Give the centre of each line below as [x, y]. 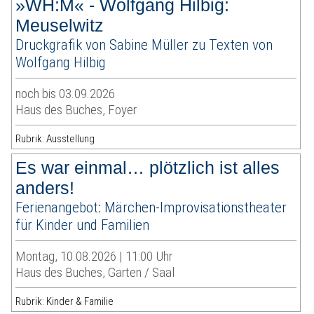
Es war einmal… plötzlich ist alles [148, 168]
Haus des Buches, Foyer [76, 110]
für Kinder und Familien [83, 225]
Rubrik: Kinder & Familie [65, 302]
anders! [45, 188]
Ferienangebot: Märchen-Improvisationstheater [151, 207]
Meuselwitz [60, 26]
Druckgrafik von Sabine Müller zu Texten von [144, 45]
